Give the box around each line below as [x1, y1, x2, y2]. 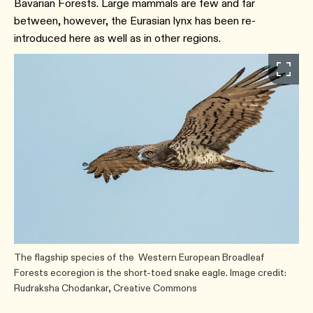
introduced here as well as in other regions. [14, 31, 224, 45]
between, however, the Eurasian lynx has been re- [14, 14, 256, 27]
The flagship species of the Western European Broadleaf [14, 251, 265, 263]
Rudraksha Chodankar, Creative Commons [14, 282, 197, 294]
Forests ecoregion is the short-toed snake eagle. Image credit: [14, 266, 286, 279]
